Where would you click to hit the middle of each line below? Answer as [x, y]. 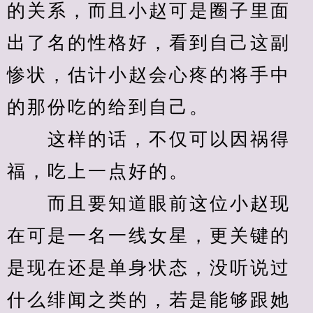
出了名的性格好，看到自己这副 [149, 43]
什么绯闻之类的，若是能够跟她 [149, 300]
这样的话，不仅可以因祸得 [149, 139]
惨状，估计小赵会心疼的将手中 [149, 75]
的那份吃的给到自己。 [108, 107]
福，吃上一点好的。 [98, 172]
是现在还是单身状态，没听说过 [149, 268]
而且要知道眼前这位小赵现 [149, 204]
